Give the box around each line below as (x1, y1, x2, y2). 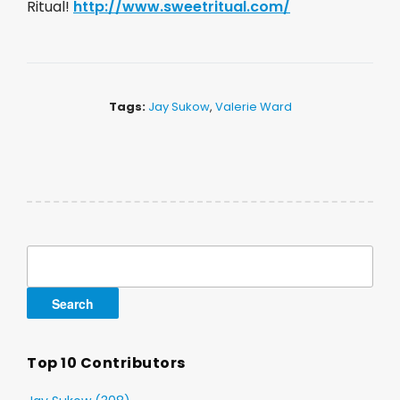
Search (26, 246, 75, 264)
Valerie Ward (214, 98, 292, 115)
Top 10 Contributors (27, 353, 186, 373)
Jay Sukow (147, 98, 210, 115)
